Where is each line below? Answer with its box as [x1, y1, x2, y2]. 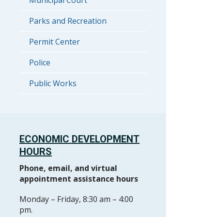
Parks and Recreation [29, 15, 107, 26]
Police [29, 57, 50, 68]
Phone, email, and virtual [19, 163, 117, 173]
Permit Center [29, 36, 80, 47]
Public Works [29, 78, 77, 89]
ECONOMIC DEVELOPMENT [19, 133, 139, 145]
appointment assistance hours [19, 173, 138, 184]
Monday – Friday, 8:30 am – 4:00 [19, 194, 133, 204]
